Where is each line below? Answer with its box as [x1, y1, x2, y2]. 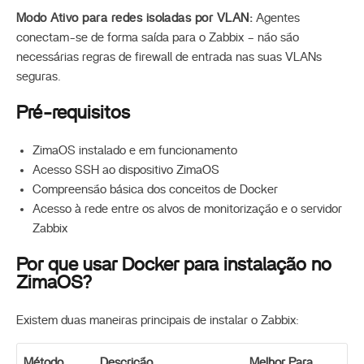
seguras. [16, 70, 61, 83]
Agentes [253, 11, 301, 24]
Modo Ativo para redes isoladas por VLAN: [16, 11, 253, 24]
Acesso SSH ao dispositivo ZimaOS [32, 163, 219, 176]
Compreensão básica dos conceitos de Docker [32, 183, 278, 196]
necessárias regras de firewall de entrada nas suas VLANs [16, 50, 322, 63]
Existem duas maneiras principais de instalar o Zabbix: [16, 314, 299, 327]
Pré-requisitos [16, 104, 130, 123]
